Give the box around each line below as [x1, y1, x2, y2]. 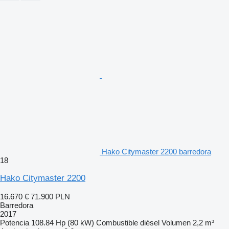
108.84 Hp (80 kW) [31, 218, 94, 227]
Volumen [162, 218, 191, 227]
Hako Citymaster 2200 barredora [102, 147, 211, 156]
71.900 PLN [31, 192, 70, 201]
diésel [140, 218, 159, 227]
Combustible [96, 218, 138, 227]
